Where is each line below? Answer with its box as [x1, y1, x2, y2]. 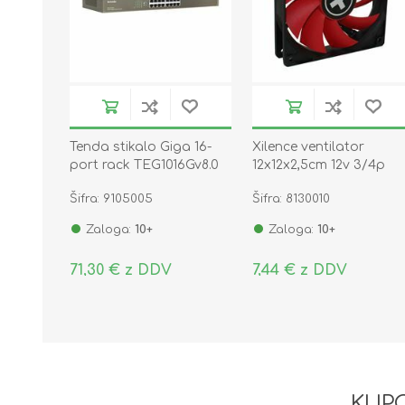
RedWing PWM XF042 [252, 175, 390, 190]
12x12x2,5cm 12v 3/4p [252, 157, 386, 172]
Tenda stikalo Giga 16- [70, 139, 212, 154]
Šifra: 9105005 [70, 192, 153, 205]
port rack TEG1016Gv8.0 [70, 157, 219, 172]
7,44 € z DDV [252, 261, 348, 278]
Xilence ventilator [252, 139, 365, 154]
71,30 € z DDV [70, 261, 172, 278]
